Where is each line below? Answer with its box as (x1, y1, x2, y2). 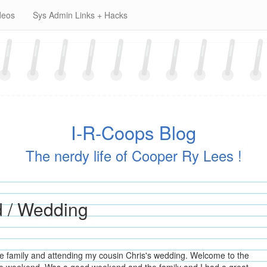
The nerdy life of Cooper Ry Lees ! (25, 145, 242, 166)
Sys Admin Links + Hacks (33, 9, 128, 21)
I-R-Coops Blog (71, 119, 196, 146)
